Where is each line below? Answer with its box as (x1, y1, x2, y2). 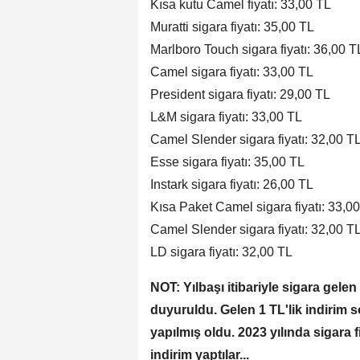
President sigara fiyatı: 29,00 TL (150, 88, 330, 102)
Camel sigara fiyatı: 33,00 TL (150, 65, 313, 80)
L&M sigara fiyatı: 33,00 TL (150, 110, 302, 125)
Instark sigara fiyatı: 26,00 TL (150, 178, 313, 192)
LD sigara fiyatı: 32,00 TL (150, 245, 292, 260)
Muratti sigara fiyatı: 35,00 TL (150, 20, 314, 35)
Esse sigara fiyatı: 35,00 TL (150, 155, 305, 170)
